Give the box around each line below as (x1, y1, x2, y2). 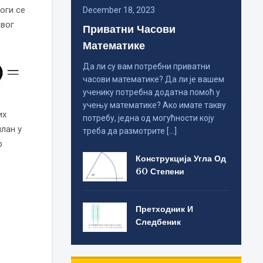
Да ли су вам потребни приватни (83, 62, 211, 72)
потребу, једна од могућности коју (83, 113, 215, 123)
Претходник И (136, 203, 194, 214)
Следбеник (136, 216, 181, 227)
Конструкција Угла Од (136, 153, 227, 164)
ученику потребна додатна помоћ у (83, 87, 221, 97)
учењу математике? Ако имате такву (83, 100, 227, 110)
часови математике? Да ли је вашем (83, 75, 225, 85)
